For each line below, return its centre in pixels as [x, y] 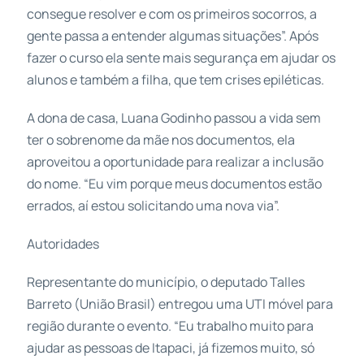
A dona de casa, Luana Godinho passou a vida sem [173, 117]
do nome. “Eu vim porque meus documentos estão [174, 183]
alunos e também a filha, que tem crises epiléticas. [175, 79]
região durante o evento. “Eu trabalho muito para [170, 325]
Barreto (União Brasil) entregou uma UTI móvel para [180, 303]
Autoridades [63, 243]
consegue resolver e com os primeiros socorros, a [171, 13]
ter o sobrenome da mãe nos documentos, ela [160, 139]
